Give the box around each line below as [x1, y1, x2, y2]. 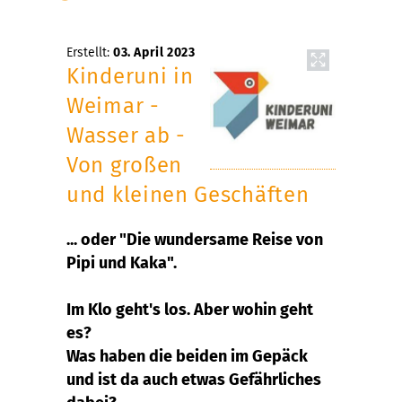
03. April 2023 [113, 44, 196, 60]
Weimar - [66, 92, 160, 118]
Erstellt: [66, 44, 113, 60]
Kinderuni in [66, 63, 194, 89]
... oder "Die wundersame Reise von [66, 229, 323, 249]
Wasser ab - [66, 122, 186, 148]
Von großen [66, 152, 182, 178]
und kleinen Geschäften [66, 181, 310, 207]
